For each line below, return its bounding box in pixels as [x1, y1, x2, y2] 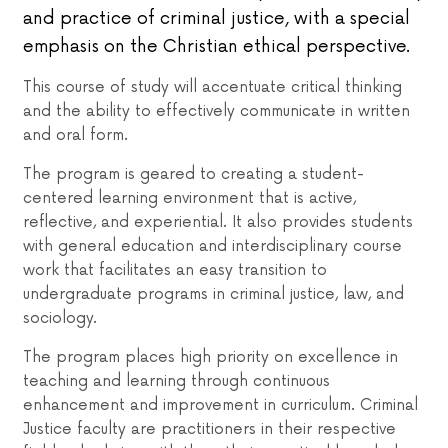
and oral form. [22, 125, 128, 145]
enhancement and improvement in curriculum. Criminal [22, 395, 418, 415]
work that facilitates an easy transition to [22, 260, 327, 280]
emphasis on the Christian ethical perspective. [22, 35, 410, 57]
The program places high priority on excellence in [22, 347, 398, 367]
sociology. [22, 308, 97, 328]
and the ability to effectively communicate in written [22, 101, 410, 121]
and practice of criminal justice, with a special [22, 7, 410, 29]
